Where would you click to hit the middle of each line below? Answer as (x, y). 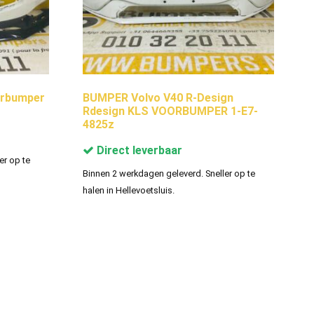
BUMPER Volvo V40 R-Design (158, 97)
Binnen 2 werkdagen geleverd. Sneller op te (169, 173)
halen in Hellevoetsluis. (128, 190)
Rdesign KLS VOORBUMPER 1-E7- (170, 111)
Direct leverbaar (138, 150)
